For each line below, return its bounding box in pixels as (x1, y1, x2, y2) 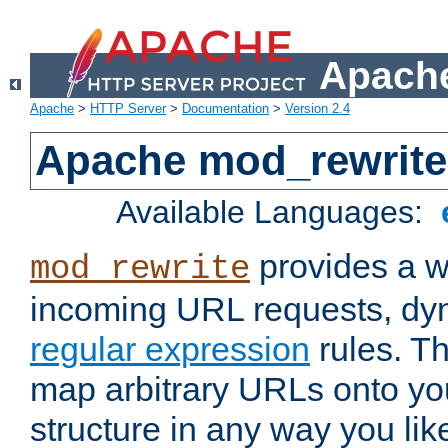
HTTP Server (90, 101, 166, 117)
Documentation (182, 101, 269, 117)
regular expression (30, 330, 310, 369)
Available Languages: (116, 194, 433, 231)
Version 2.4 (285, 101, 350, 117)
